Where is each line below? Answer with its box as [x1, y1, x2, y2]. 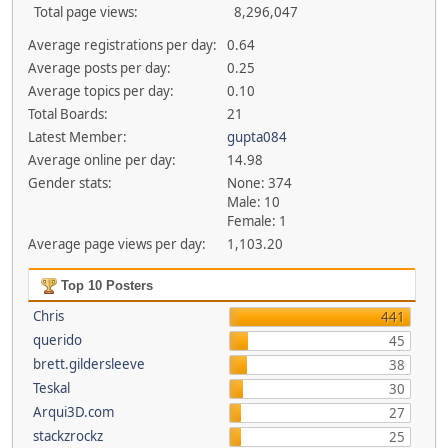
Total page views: [34, 3, 138, 21]
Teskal [32, 379, 70, 397]
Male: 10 [227, 193, 281, 211]
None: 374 [227, 174, 293, 192]
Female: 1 [227, 212, 288, 230]
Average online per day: [27, 151, 176, 169]
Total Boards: [27, 105, 108, 123]
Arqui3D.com [32, 403, 114, 421]
